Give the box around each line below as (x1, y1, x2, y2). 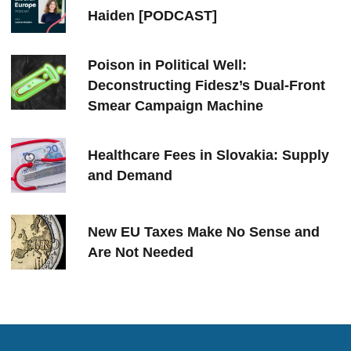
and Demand (88, 168, 172, 183)
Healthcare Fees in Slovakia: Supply (88, 147, 329, 163)
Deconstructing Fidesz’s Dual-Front (88, 78, 325, 93)
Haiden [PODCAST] (88, 8, 217, 24)
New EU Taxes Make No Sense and (88, 224, 320, 240)
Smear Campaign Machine (88, 98, 263, 114)
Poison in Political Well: (88, 57, 247, 73)
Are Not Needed (88, 244, 194, 260)
